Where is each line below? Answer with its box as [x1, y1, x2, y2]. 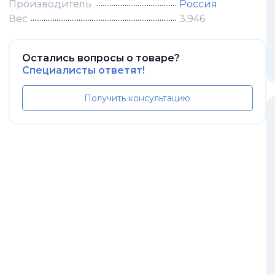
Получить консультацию [83, 92, 190, 104]
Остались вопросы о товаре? [21, 52, 180, 64]
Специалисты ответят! [21, 64, 145, 76]
